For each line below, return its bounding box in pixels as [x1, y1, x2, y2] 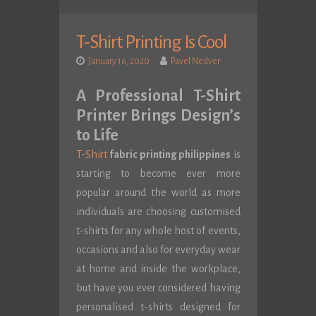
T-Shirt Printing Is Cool [75, 32, 226, 52]
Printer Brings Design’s [75, 107, 241, 124]
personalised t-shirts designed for [75, 301, 241, 312]
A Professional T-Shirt [75, 87, 241, 104]
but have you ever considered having [75, 282, 241, 293]
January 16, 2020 [87, 56, 150, 66]
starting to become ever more [75, 168, 241, 179]
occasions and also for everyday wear [75, 244, 241, 255]
